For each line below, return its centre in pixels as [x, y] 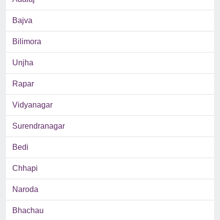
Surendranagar [39, 126]
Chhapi [25, 168]
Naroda [25, 190]
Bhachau [28, 211]
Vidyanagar [32, 105]
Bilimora [27, 42]
